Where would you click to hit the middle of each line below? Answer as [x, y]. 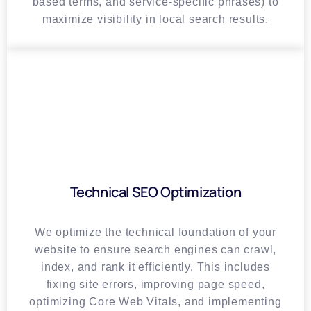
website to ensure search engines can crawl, [155, 250]
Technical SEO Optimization [155, 192]
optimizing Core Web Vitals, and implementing [155, 302]
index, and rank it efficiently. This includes [155, 267]
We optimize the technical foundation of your [155, 233]
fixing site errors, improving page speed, [155, 285]
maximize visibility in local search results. [155, 19]
